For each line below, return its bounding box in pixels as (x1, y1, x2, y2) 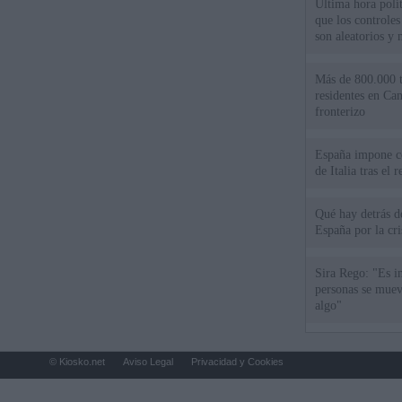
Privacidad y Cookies (191, 356, 284, 367)
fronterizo (315, 105, 366, 118)
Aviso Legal (123, 356, 173, 367)
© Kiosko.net (49, 356, 105, 367)
